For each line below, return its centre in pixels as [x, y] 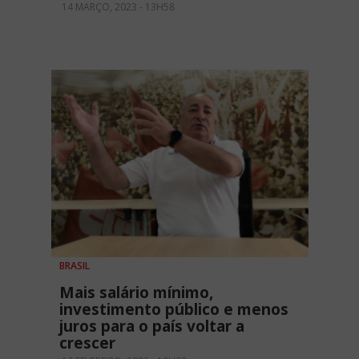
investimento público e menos [174, 309]
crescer [87, 343]
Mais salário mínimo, [136, 292]
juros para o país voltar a [152, 326]
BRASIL [75, 265]
